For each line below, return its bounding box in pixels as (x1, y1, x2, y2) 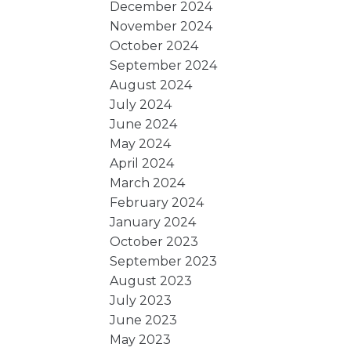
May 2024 (110, 136, 172, 151)
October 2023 (110, 233, 199, 249)
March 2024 (110, 175, 186, 190)
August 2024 (110, 77, 193, 92)
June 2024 (110, 116, 178, 132)
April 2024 (110, 155, 175, 171)
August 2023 (110, 273, 193, 288)
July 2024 (110, 96, 172, 112)
